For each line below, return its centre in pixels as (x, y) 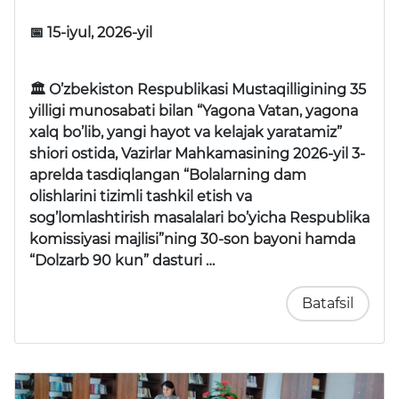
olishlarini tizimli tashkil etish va (141, 197)
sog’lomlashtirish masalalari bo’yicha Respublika (199, 218)
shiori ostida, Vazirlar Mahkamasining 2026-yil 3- (197, 154)
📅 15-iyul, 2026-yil (91, 33)
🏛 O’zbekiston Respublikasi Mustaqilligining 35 (198, 90)
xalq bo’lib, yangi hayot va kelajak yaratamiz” (186, 133)
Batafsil (328, 304)
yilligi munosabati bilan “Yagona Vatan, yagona (194, 111)
